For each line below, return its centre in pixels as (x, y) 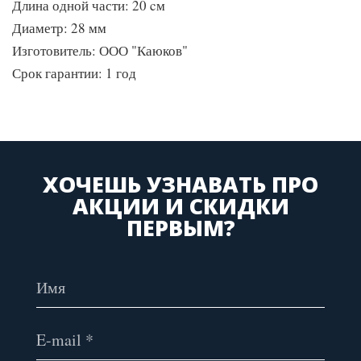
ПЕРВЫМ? (180, 228)
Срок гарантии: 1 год (74, 73)
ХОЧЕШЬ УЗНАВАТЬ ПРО (180, 184)
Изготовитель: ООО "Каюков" (100, 50)
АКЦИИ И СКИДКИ (180, 206)
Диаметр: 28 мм (59, 28)
